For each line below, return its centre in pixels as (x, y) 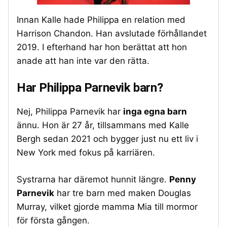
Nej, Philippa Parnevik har (70, 112)
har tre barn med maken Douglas (123, 193)
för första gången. (53, 220)
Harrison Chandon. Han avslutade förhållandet (112, 33)
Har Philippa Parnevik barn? (90, 88)
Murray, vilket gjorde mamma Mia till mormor (107, 206)
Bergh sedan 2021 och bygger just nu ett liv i (107, 139)
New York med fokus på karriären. (86, 153)
